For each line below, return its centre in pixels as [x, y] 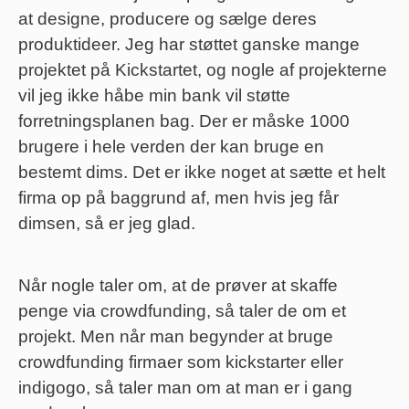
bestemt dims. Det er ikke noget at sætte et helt [202, 173]
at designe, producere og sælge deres [168, 19]
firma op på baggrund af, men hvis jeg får [178, 198]
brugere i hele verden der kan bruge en [171, 147]
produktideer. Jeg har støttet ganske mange [189, 45]
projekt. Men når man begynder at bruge [176, 337]
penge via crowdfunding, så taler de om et [182, 311]
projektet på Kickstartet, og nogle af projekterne [203, 70]
